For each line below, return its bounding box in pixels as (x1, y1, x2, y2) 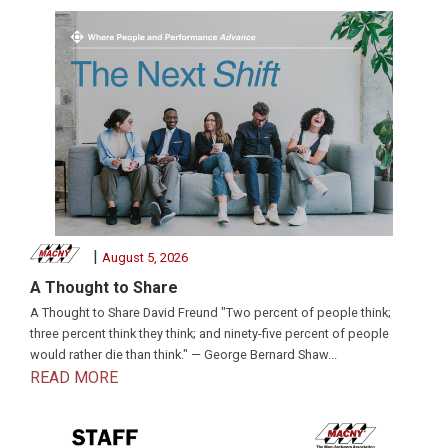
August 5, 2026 (101, 250, 188, 265)
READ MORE (30, 368, 118, 388)
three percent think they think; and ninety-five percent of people (30, 326, 389, 342)
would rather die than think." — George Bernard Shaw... (30, 347, 337, 363)
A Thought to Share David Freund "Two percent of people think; (30, 305, 391, 321)
